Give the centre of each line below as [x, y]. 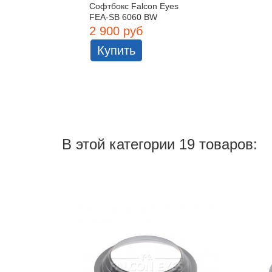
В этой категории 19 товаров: [160, 144]
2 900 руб [116, 31]
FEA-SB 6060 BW [123, 17]
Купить [116, 50]
